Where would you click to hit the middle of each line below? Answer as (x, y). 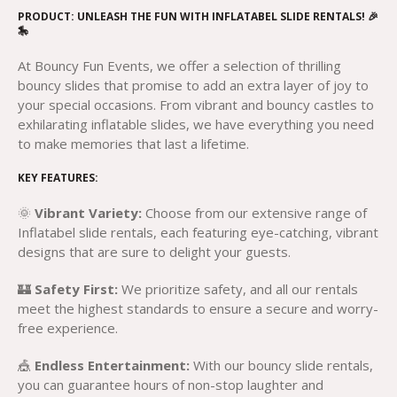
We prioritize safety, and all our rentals (238, 289)
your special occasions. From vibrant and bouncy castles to (196, 105)
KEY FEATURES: (58, 178)
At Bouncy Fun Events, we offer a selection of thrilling (179, 66)
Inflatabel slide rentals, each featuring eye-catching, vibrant (198, 232)
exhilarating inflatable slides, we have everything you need (196, 124)
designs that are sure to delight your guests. (154, 252)
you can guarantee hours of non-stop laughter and (171, 385)
